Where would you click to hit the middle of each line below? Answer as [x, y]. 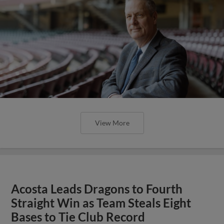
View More [112, 122]
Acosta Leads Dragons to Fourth [97, 189]
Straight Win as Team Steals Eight [101, 203]
